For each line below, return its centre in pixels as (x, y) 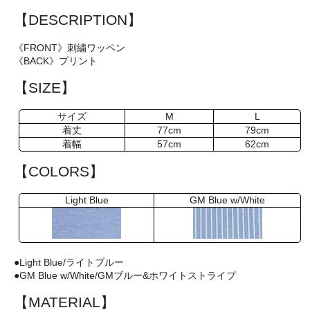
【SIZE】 (45, 87)
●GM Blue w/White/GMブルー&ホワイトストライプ (125, 275)
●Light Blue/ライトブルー (69, 262)
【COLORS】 (59, 171)
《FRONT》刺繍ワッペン (70, 47)
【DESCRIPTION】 (78, 19)
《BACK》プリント (56, 61)
